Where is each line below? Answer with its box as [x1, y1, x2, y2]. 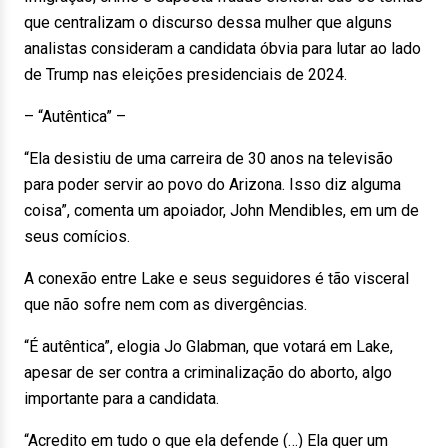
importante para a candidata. [24, 389, 219, 408]
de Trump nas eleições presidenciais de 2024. [24, 65, 347, 84]
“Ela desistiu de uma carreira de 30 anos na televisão [24, 149, 393, 168]
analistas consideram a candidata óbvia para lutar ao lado [24, 39, 421, 58]
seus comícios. [24, 227, 130, 246]
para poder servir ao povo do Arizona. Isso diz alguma [24, 175, 401, 194]
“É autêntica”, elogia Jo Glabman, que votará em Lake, [24, 337, 393, 356]
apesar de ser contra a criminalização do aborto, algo [24, 363, 392, 382]
